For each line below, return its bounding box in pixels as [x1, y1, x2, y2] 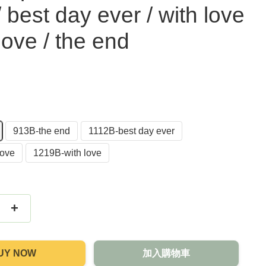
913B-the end [13, 126, 71, 136]
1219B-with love [33, 148, 102, 158]
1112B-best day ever [88, 126, 175, 136]
